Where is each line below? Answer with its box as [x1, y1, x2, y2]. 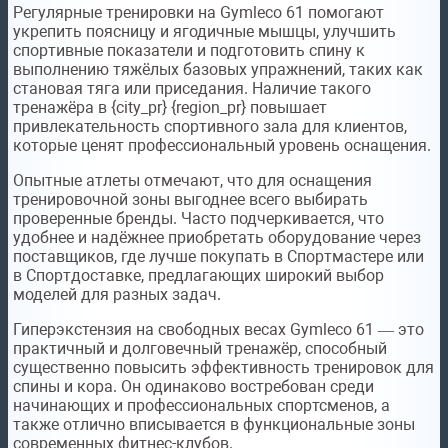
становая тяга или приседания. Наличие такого [13, 79, 371, 99]
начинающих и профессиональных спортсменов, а [13, 396, 390, 416]
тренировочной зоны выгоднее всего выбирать [13, 190, 368, 210]
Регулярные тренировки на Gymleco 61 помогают [13, 3, 384, 23]
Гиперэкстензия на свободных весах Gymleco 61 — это [13, 320, 424, 340]
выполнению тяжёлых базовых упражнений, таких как [13, 60, 423, 80]
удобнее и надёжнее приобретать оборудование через [13, 228, 421, 248]
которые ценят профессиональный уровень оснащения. [13, 136, 431, 156]
